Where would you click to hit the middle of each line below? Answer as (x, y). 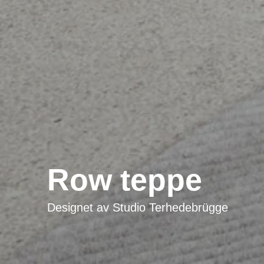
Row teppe (125, 180)
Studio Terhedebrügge (170, 207)
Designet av (80, 207)
